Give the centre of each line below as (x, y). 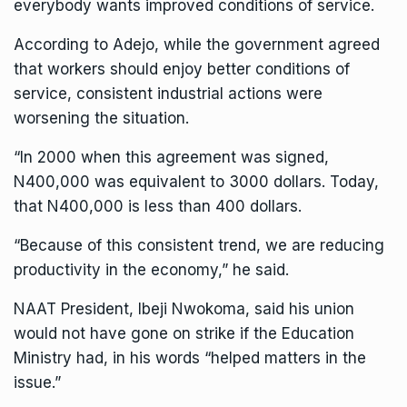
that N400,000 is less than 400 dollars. (158, 207)
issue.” (37, 383)
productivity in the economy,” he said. (151, 270)
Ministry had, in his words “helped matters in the (190, 358)
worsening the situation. (101, 119)
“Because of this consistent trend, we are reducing (199, 246)
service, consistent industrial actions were (168, 94)
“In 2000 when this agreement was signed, (171, 158)
